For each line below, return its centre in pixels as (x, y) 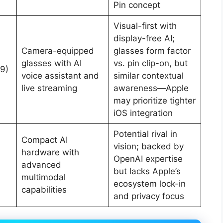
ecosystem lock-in (149, 183)
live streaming (49, 88)
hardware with (50, 152)
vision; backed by (148, 146)
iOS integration (143, 113)
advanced (41, 165)
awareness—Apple (151, 88)
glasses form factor (152, 51)
